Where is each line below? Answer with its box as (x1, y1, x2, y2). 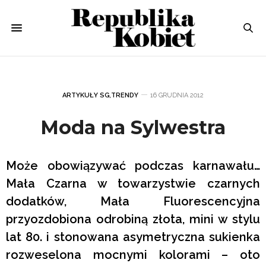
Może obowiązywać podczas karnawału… (6, 158, 260, 173)
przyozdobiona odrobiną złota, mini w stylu (6, 211, 260, 226)
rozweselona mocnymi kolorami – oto (6, 247, 260, 262)
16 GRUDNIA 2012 (150, 91, 204, 99)
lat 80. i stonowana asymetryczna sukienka (6, 229, 260, 244)
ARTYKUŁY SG (62, 91, 110, 99)
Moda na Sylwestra (40, 115, 226, 139)
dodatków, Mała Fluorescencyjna (6, 194, 260, 208)
